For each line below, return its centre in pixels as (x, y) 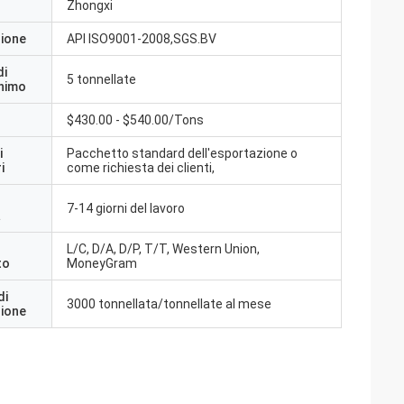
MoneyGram (102, 263)
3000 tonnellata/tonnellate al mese (169, 304)
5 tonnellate (101, 79)
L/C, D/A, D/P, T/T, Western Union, (163, 249)
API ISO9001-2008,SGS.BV (142, 39)
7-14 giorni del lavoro (126, 208)
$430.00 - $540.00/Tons (135, 120)
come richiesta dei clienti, (141, 168)
